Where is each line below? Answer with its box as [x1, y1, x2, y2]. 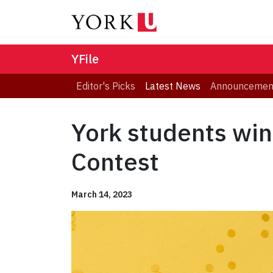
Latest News [145, 80, 200, 93]
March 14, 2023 [71, 189, 132, 200]
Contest [71, 146, 159, 178]
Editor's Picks [76, 80, 135, 93]
